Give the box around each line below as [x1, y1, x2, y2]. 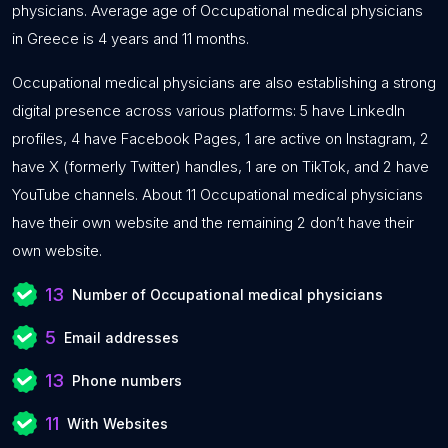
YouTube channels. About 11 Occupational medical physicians [12, 185, 423, 204]
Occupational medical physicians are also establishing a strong [12, 73, 436, 92]
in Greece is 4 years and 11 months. [12, 29, 249, 48]
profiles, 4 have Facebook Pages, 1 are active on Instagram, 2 [12, 129, 429, 148]
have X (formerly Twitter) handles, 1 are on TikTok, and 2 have [12, 157, 429, 176]
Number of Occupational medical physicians [72, 286, 383, 303]
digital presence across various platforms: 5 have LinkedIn [12, 101, 405, 120]
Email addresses [64, 329, 179, 346]
